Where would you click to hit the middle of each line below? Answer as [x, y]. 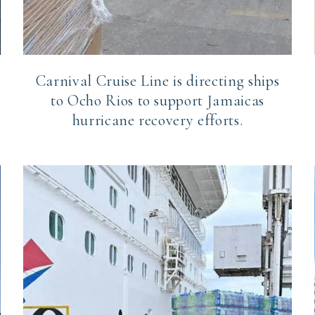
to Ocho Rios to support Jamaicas [157, 101]
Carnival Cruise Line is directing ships [157, 81]
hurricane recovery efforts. [157, 121]
